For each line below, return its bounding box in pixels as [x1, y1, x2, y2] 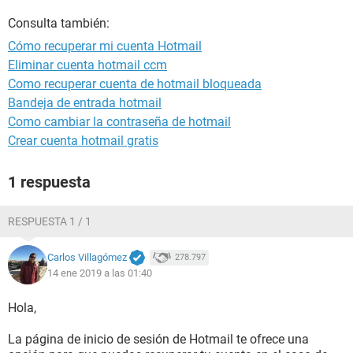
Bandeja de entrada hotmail [8, 95, 162, 111]
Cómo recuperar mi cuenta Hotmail [8, 39, 202, 54]
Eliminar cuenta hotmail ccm [8, 58, 167, 73]
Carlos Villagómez [47, 251, 127, 263]
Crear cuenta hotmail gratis [8, 133, 158, 149]
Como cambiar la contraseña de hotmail [8, 114, 231, 130]
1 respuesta [8, 173, 91, 192]
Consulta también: [8, 16, 110, 32]
